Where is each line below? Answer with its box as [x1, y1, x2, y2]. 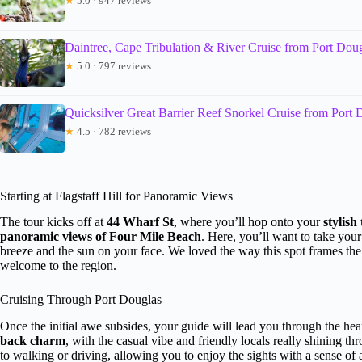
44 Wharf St [107, 215, 174, 229]
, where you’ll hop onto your [174, 215, 323, 229]
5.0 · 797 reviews [74, 59, 151, 72]
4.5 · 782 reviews [74, 124, 151, 137]
